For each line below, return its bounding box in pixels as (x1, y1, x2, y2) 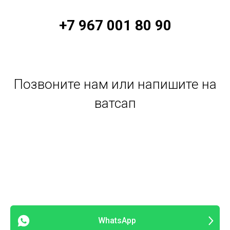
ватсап (94, 95, 136, 111)
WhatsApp (98, 216, 136, 226)
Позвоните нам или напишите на (13, 76, 217, 92)
